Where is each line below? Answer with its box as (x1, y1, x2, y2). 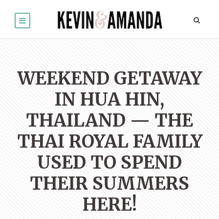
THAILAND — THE (26, 109, 193, 132)
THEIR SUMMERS (30, 173, 189, 195)
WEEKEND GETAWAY (17, 67, 202, 90)
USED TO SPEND (37, 152, 182, 174)
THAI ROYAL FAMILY (17, 131, 202, 153)
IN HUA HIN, (55, 88, 164, 111)
